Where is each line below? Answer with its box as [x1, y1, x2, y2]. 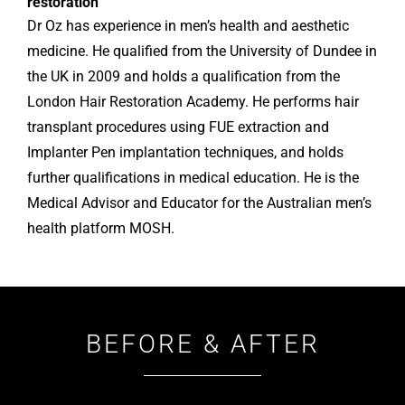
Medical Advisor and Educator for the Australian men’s [27, 194, 372, 212]
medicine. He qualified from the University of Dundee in [27, 42, 377, 61]
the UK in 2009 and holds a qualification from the [27, 68, 340, 86]
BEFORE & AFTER [85, 329, 320, 360]
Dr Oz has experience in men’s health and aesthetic [27, 17, 349, 35]
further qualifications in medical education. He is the [27, 169, 359, 187]
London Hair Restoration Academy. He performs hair [27, 93, 359, 111]
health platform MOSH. [27, 220, 174, 238]
